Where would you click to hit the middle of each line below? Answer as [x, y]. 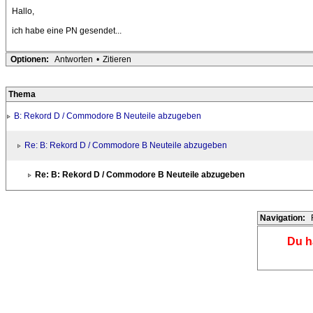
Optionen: [30, 60]
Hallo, [23, 12]
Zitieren [117, 60]
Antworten [74, 60]
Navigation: [283, 218]
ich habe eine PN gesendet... [67, 31]
